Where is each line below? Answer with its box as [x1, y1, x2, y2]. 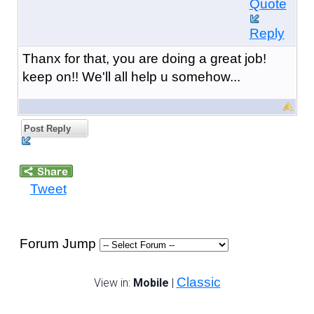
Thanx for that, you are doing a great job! [22, 50, 266, 66]
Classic [176, 274, 221, 289]
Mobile [132, 275, 169, 289]
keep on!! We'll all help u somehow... [22, 69, 240, 84]
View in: [93, 275, 133, 289]
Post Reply [20, 123, 71, 134]
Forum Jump [19, 235, 100, 251]
